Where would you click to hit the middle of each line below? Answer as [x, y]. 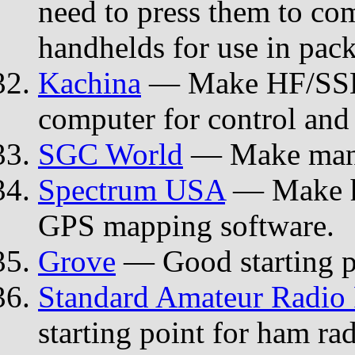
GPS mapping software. [186, 225]
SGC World [111, 154]
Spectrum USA [132, 189]
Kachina [90, 82]
